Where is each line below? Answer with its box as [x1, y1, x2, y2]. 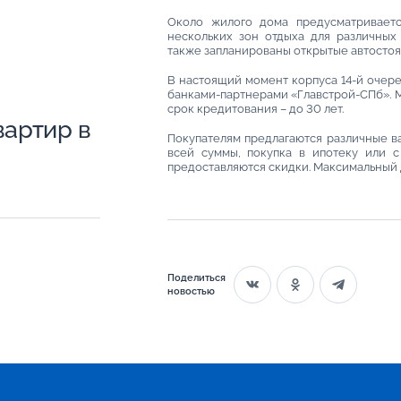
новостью [166, 284, 215, 297]
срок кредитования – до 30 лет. [166, 101, 344, 115]
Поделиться [166, 270, 226, 284]
